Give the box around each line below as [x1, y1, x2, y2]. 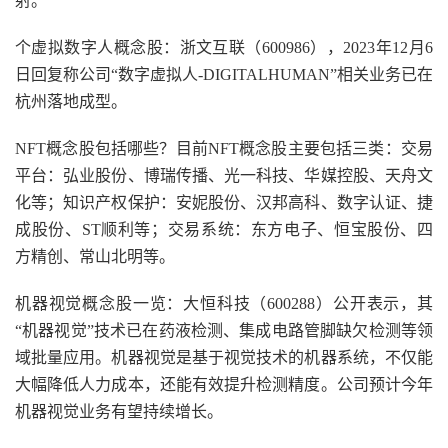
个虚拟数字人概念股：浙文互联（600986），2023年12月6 [15, 39, 433, 56]
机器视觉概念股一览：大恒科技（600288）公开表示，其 [15, 295, 433, 312]
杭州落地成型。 [15, 93, 127, 110]
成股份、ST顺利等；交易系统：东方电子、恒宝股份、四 [15, 221, 433, 238]
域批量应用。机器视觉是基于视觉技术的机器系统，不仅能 [15, 349, 433, 366]
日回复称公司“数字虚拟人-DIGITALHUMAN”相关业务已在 [15, 66, 433, 83]
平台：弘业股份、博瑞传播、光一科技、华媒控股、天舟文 [15, 167, 433, 184]
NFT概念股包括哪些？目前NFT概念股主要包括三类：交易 [15, 140, 433, 157]
